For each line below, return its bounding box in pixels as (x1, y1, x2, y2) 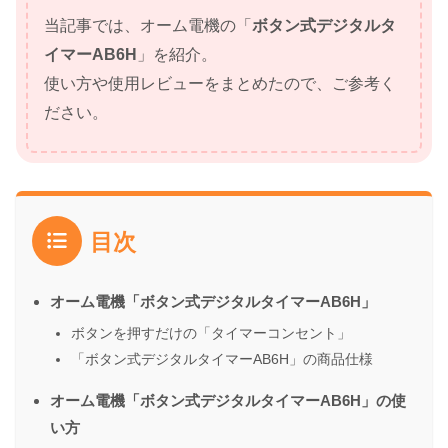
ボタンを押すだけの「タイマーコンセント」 (71, 325, 351, 342)
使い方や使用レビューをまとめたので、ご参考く (44, 75, 396, 93)
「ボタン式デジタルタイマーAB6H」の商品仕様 (71, 351, 373, 368)
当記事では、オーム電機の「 (44, 17, 252, 35)
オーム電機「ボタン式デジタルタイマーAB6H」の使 (50, 392, 406, 410)
